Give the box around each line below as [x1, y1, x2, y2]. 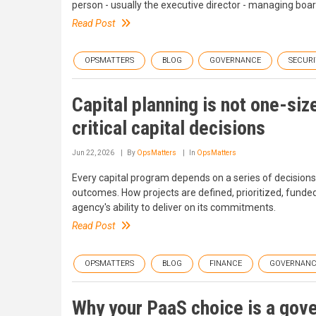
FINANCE [209, 258, 242, 268]
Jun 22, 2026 [72, 149, 114, 157]
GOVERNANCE [209, 56, 261, 66]
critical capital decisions [72, 116, 265, 140]
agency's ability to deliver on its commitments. [72, 202, 276, 214]
